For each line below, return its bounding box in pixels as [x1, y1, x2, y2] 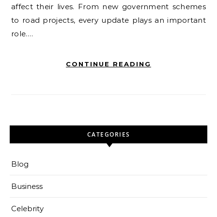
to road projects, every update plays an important [11, 15, 206, 25]
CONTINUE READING [66, 60, 151, 68]
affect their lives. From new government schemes [11, 2, 206, 12]
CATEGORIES [87, 130, 130, 139]
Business [11, 182, 43, 191]
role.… [11, 29, 33, 39]
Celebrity [11, 204, 44, 214]
